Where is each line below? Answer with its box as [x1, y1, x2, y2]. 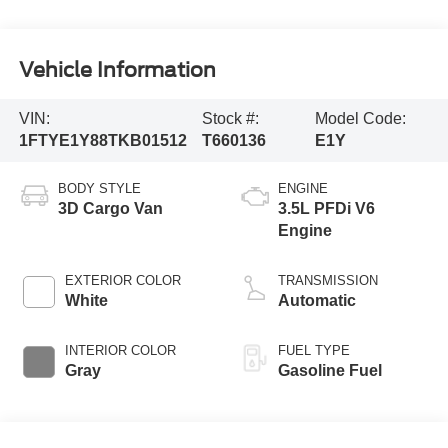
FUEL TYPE [278, 343, 350, 359]
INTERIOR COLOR [64, 343, 176, 359]
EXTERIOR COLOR [64, 273, 181, 289]
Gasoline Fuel [278, 362, 382, 380]
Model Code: [315, 110, 407, 128]
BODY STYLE [57, 181, 141, 197]
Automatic [278, 292, 356, 310]
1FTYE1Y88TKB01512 [18, 132, 187, 150]
